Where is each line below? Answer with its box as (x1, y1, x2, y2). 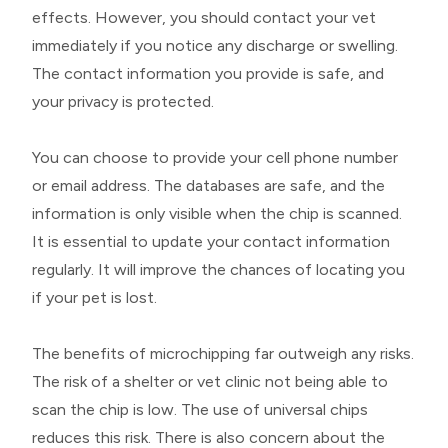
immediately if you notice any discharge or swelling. (32, 35, 398, 55)
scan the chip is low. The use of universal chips (32, 399, 368, 419)
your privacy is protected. (32, 91, 214, 111)
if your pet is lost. (32, 287, 161, 307)
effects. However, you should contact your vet (32, 7, 376, 27)
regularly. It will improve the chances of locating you (32, 259, 405, 279)
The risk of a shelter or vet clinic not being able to (32, 371, 388, 391)
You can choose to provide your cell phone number (32, 147, 398, 167)
